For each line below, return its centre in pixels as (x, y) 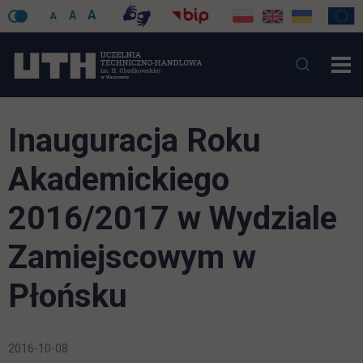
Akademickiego (119, 179)
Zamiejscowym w (132, 257)
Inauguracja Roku (135, 141)
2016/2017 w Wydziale (173, 218)
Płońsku (68, 296)
